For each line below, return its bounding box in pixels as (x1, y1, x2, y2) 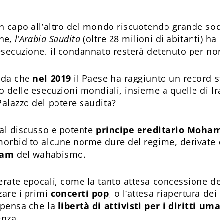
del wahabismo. (14, 148, 86, 160)
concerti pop (51, 188, 109, 199)
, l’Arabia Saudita (9, 33, 81, 45)
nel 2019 (32, 72, 71, 84)
